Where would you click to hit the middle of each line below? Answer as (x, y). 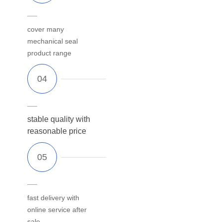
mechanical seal (53, 41)
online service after (57, 209)
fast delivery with (53, 197)
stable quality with (59, 119)
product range (49, 53)
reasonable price (57, 131)
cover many (46, 29)
